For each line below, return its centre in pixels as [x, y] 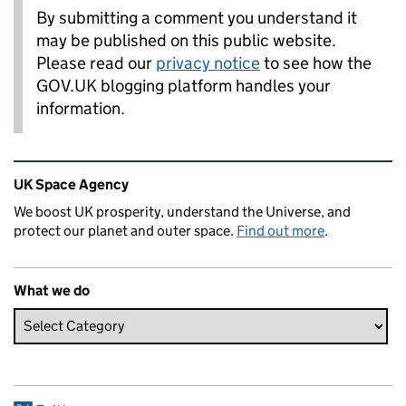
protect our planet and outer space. [125, 230]
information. [81, 108]
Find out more [280, 230]
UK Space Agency [71, 184]
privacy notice [208, 63]
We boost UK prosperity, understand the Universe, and [182, 211]
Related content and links [128, 173]
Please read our [96, 63]
